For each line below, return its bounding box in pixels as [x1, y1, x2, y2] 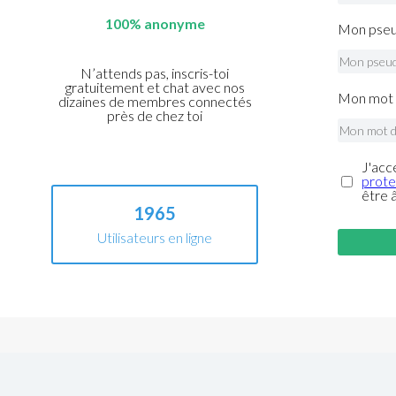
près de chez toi [107, 107, 203, 125]
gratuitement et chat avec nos [65, 79, 245, 96]
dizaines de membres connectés [57, 93, 252, 110]
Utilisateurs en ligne [97, 229, 213, 247]
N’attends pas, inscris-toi [80, 65, 230, 82]
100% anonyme [104, 15, 205, 33]
